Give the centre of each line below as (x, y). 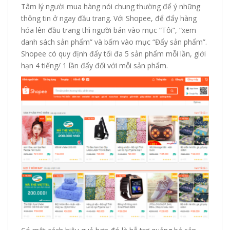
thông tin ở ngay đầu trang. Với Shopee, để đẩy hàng (109, 18)
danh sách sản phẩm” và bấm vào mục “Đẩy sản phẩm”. (114, 42)
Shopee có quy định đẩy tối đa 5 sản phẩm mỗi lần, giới (113, 53)
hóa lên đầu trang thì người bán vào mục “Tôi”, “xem (109, 30)
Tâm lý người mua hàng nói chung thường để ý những (111, 6)
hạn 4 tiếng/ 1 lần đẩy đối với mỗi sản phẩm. (94, 65)
